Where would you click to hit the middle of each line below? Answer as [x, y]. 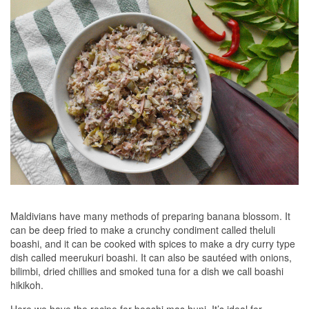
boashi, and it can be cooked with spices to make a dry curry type [153, 244]
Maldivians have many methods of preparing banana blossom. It [150, 216]
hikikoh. [27, 285]
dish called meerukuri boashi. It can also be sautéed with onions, [151, 258]
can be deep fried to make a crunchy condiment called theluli [143, 230]
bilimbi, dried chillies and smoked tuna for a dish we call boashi [147, 271]
